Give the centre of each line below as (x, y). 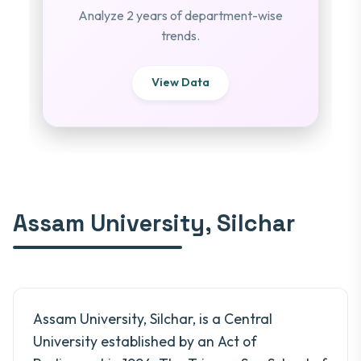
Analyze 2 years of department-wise (180, 15)
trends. (180, 35)
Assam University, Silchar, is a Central (153, 318)
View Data (180, 83)
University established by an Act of (145, 341)
